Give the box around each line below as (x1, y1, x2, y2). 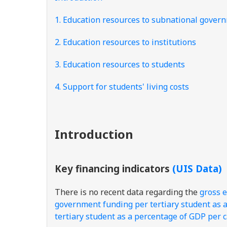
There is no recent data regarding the (55, 186, 200, 198)
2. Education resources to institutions (55, 36, 196, 48)
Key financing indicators (55, 162, 172, 175)
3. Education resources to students (55, 59, 185, 70)
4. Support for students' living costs (55, 81, 189, 92)
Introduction (55, 126, 133, 142)
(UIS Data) (172, 162, 222, 175)
